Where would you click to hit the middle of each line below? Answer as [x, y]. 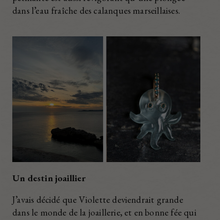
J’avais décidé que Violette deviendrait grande [98, 200]
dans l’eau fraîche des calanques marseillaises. [96, 11]
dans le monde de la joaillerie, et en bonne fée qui [104, 213]
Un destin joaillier [49, 178]
